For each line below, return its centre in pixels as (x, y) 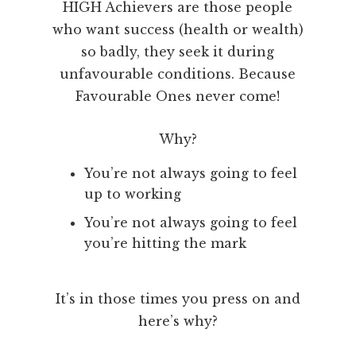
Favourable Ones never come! (178, 97)
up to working (132, 194)
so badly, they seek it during (178, 52)
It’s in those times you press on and (178, 299)
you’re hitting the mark (165, 244)
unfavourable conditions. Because (178, 74)
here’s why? (178, 321)
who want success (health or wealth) (178, 30)
